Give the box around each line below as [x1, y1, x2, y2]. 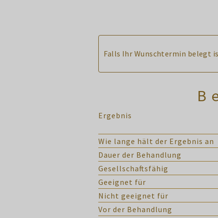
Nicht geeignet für [98, 191, 168, 200]
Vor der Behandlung [98, 204, 172, 214]
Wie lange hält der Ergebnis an [98, 136, 214, 146]
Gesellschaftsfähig [98, 163, 168, 173]
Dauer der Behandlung [98, 150, 182, 160]
